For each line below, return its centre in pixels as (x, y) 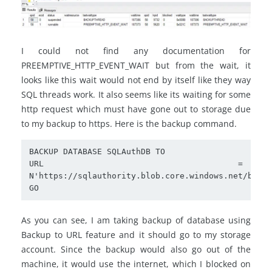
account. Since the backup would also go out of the (136, 250)
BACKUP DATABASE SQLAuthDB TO (102, 152)
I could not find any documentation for (136, 51)
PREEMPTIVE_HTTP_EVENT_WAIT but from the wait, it (136, 66)
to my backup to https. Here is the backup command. (129, 124)
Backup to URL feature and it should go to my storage (136, 235)
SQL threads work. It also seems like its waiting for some (136, 95)
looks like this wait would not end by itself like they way (136, 80)
